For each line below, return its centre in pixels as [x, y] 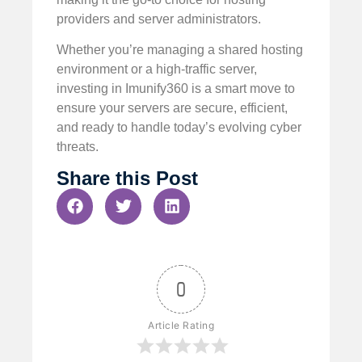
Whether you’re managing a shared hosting [180, 50]
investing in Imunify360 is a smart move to [176, 89]
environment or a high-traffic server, [157, 69]
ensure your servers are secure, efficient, [172, 108]
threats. [78, 147]
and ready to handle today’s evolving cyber [179, 128]
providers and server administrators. [159, 19]
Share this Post [127, 178]
